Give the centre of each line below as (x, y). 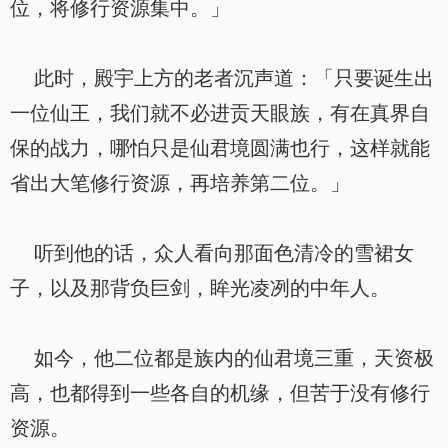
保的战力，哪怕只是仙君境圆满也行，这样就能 (220, 148)
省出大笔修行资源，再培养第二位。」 (180, 183)
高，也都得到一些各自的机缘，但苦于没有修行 (220, 393)
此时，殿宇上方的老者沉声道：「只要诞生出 (222, 78)
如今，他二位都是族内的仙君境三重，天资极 (222, 358)
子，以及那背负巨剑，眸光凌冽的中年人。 (200, 288)
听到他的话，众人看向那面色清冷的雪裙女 (212, 253)
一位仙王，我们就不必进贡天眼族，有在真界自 (220, 113)
